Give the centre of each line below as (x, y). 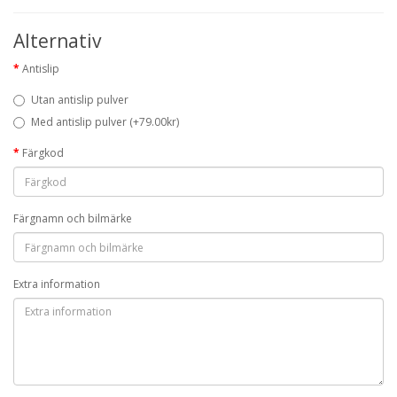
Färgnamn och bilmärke (73, 218)
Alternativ (57, 41)
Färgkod (43, 153)
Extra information (57, 284)
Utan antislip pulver (80, 100)
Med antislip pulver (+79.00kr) (105, 122)
